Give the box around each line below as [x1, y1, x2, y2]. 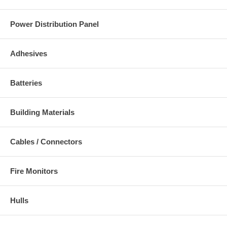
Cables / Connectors [10, 137, 82, 146]
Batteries [10, 78, 42, 87]
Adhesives [10, 49, 47, 58]
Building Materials [10, 107, 74, 117]
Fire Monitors [10, 166, 58, 175]
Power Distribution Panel [10, 19, 99, 28]
